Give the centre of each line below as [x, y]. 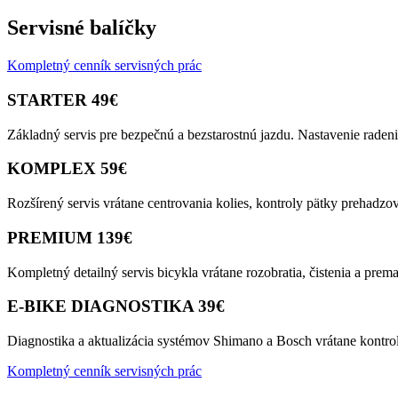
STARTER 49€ [63, 99]
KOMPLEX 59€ [67, 169]
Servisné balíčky [82, 28]
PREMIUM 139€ [70, 237]
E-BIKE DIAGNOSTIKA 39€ [116, 306]
